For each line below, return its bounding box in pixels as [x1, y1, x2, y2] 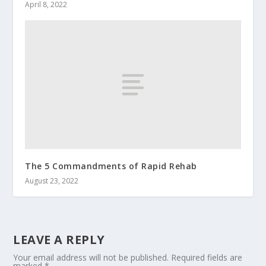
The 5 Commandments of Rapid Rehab [25, 160, 197, 172]
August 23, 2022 [25, 176, 79, 186]
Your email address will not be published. [13, 252, 169, 264]
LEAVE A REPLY [13, 232, 105, 248]
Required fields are [171, 252, 243, 264]
